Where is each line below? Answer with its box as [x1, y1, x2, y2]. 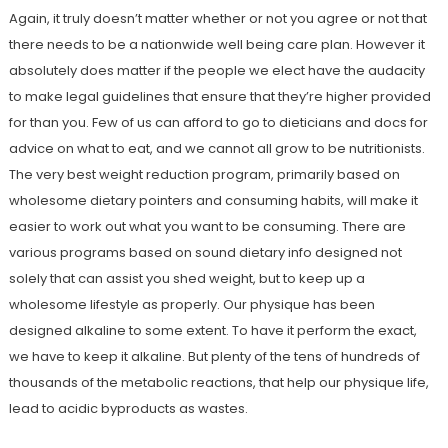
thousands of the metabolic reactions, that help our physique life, [8, 373, 429, 392]
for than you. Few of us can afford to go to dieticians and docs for [8, 113, 428, 132]
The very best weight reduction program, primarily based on [8, 165, 400, 184]
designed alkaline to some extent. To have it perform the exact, [8, 321, 417, 340]
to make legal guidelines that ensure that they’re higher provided [8, 87, 431, 106]
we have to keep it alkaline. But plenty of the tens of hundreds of [8, 347, 420, 366]
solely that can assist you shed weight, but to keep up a [8, 269, 365, 288]
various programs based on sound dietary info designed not [8, 243, 402, 262]
